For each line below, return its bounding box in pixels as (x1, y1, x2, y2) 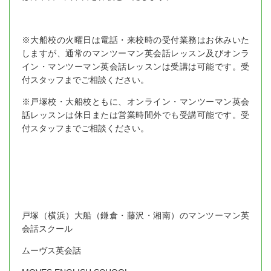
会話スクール (22, 224, 73, 234)
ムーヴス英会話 (22, 246, 81, 256)
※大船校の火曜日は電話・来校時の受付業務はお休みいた (22, 35, 249, 45)
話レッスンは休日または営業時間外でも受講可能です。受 (22, 110, 249, 120)
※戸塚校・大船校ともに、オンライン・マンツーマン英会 (22, 97, 249, 107)
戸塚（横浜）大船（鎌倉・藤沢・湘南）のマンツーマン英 (22, 211, 249, 221)
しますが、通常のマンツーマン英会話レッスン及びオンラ (22, 48, 249, 59)
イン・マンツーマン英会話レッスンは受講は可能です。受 (22, 62, 249, 72)
